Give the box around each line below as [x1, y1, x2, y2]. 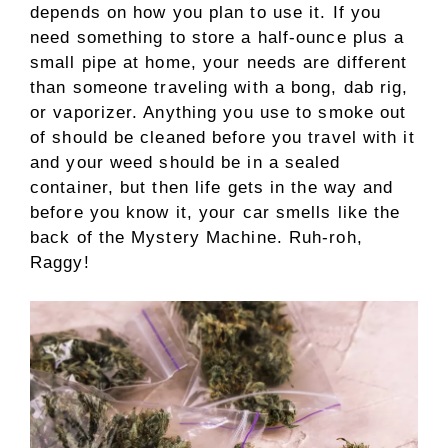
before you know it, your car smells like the [30, 203, 401, 223]
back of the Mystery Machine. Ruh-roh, [30, 228, 363, 248]
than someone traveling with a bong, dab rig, [30, 78, 409, 98]
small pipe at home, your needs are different [30, 53, 408, 73]
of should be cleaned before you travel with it [30, 128, 415, 148]
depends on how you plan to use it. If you [30, 3, 382, 23]
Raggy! [30, 253, 96, 273]
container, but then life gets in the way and [30, 178, 394, 198]
